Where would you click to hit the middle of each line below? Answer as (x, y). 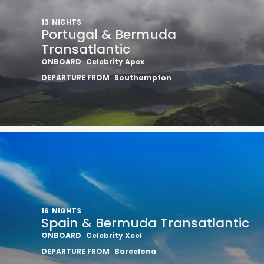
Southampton (143, 77)
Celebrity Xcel (114, 235)
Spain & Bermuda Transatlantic (145, 223)
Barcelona (135, 251)
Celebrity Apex (115, 62)
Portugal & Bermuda (109, 34)
